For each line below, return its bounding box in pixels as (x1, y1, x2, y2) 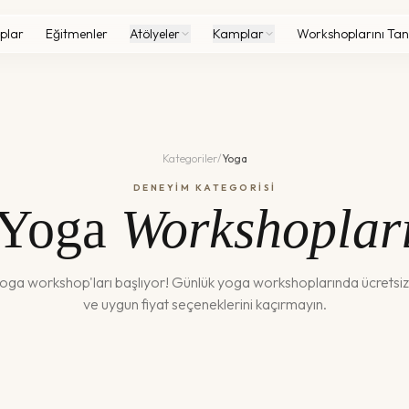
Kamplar (212, 26, 264, 42)
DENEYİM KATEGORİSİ (132, 182, 277, 194)
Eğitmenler (45, 26, 108, 42)
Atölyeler (129, 26, 180, 42)
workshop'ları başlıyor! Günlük (24, 273, 217, 291)
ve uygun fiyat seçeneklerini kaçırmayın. (82, 295, 327, 313)
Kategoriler (162, 152, 217, 165)
